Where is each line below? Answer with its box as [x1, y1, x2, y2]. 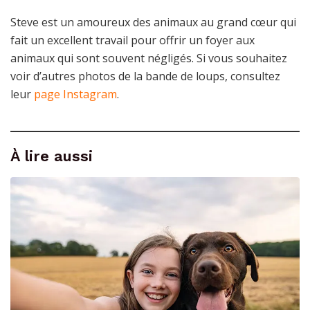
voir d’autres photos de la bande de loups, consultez [10, 69, 280, 84]
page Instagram [34, 86, 117, 102]
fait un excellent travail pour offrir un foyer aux [10, 33, 255, 48]
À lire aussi [10, 147, 93, 165]
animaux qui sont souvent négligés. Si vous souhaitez [10, 51, 287, 66]
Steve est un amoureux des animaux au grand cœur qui [10, 15, 296, 30]
